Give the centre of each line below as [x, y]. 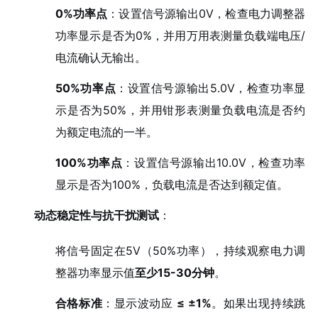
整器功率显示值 [95, 273]
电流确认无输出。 [100, 58]
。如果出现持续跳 [258, 303]
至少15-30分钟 [174, 273]
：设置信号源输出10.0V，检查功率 [214, 162]
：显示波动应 [140, 303]
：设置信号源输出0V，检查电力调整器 [207, 14]
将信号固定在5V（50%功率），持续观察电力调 [180, 251]
